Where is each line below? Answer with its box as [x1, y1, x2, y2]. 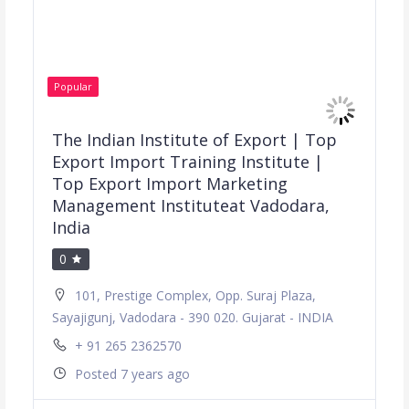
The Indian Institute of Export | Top [51, 128, 337, 151]
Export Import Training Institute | [51, 150, 323, 173]
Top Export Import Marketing [51, 172, 288, 194]
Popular [53, 79, 92, 93]
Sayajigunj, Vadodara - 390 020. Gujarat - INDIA [51, 308, 333, 326]
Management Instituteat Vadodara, [51, 194, 330, 216]
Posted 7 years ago [74, 364, 190, 383]
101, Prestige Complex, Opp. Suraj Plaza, [74, 286, 316, 304]
